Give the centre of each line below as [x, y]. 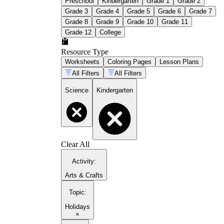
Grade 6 [169, 11]
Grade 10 [140, 21]
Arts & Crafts [84, 175]
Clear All [75, 144]
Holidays [77, 206]
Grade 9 [107, 21]
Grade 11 [175, 21]
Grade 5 [138, 11]
